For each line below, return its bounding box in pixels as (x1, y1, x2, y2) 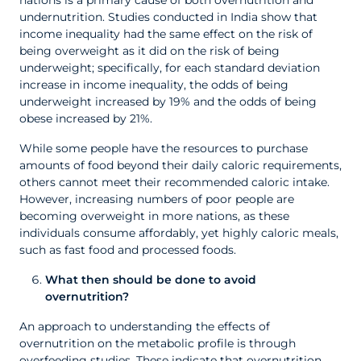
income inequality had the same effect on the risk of (19, 27, 313, 41)
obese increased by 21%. (19, 111, 152, 126)
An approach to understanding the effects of (19, 319, 270, 334)
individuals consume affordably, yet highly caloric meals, (19, 226, 338, 240)
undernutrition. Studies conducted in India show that (19, 10, 317, 24)
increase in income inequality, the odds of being (19, 77, 288, 92)
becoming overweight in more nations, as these (19, 209, 289, 223)
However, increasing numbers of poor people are (19, 192, 294, 206)
